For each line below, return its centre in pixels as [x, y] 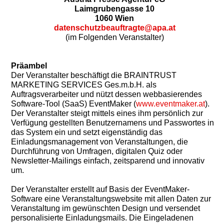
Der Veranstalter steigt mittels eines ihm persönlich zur [107, 113]
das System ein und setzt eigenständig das [87, 132]
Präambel [29, 66]
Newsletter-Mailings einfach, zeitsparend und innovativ [108, 161]
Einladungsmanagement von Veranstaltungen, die [99, 142]
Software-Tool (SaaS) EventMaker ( [73, 104]
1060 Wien [114, 18]
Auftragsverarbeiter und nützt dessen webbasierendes [106, 94]
